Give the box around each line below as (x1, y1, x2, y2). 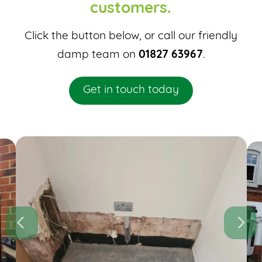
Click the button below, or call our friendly (24, 31, 237, 43)
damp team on (57, 50, 139, 61)
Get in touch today (82, 85, 179, 96)
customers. (90, 1, 172, 18)
